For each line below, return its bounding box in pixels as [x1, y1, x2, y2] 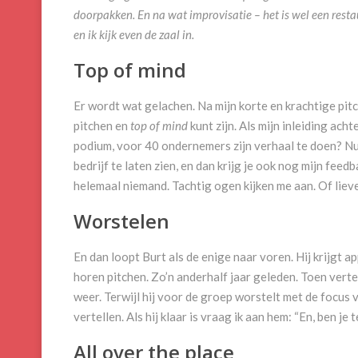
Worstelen [74, 208, 169, 235]
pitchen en [74, 118, 130, 133]
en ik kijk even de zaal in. [74, 27, 197, 42]
